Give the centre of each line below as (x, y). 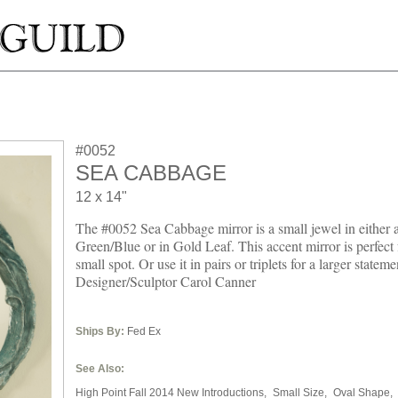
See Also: (100, 369)
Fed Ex (143, 331)
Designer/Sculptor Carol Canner (166, 281)
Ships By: (100, 331)
